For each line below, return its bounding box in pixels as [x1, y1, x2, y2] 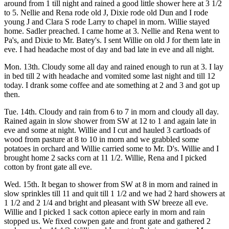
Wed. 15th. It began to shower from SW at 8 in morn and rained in [4, 180, 218, 189]
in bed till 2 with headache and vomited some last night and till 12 [4, 72, 215, 80]
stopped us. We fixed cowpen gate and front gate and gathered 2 [4, 217, 211, 225]
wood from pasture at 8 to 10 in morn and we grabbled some [4, 135, 199, 144]
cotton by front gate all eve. [4, 163, 92, 171]
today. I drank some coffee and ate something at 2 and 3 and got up [4, 81, 220, 89]
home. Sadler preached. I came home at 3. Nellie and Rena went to [4, 27, 219, 35]
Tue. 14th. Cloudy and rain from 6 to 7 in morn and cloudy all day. [4, 107, 219, 116]
